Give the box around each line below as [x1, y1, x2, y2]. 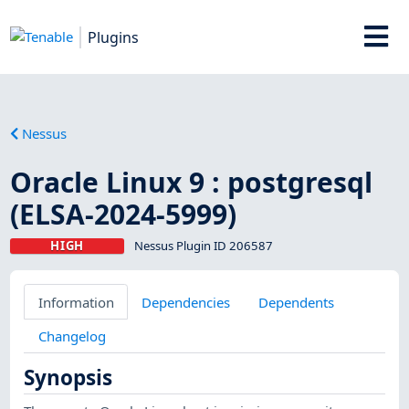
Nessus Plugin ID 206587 [133, 236, 273, 254]
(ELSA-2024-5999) [10, 194, 237, 233]
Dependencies [142, 292, 231, 311]
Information [37, 292, 114, 311]
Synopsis [24, 363, 113, 393]
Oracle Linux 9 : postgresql [10, 163, 373, 201]
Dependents [257, 292, 334, 311]
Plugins [88, 26, 140, 47]
